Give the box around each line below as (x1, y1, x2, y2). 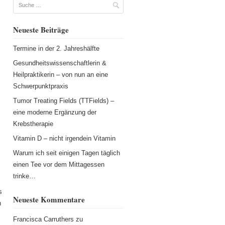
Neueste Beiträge (13, 24, 69, 35)
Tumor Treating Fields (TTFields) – (13, 96, 114, 104)
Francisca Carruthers (13, 215, 74, 223)
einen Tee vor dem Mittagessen (13, 160, 104, 168)
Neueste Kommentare (13, 193, 85, 205)
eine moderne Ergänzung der (13, 108, 96, 116)
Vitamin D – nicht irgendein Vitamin (13, 134, 116, 142)
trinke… (13, 172, 36, 180)
